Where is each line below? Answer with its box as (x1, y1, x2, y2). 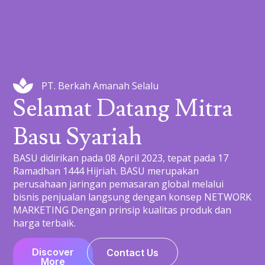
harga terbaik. (13, 216, 76, 230)
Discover (32, 246, 75, 258)
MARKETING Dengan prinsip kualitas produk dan (13, 203, 232, 216)
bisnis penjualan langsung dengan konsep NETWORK (13, 190, 252, 203)
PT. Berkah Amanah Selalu (41, 79, 159, 92)
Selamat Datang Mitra (13, 93, 233, 124)
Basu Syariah (13, 121, 143, 153)
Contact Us (106, 247, 159, 259)
